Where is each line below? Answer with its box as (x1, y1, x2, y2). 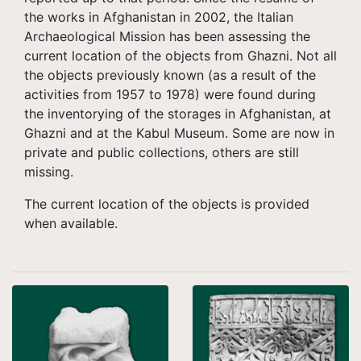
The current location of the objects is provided (24, 196, 309, 212)
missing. (24, 164, 77, 180)
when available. (24, 215, 118, 231)
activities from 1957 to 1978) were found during (24, 86, 316, 102)
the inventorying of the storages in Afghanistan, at (24, 106, 331, 122)
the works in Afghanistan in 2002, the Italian (24, 9, 293, 25)
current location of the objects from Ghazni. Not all (24, 48, 337, 64)
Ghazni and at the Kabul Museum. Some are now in (24, 125, 334, 141)
